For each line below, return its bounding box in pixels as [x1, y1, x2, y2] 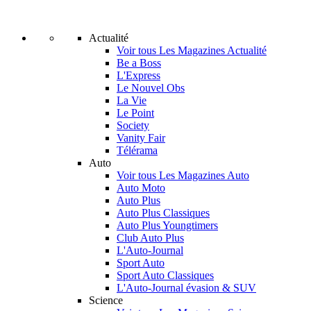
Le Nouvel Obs [117, 82, 185, 94]
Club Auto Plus [117, 232, 184, 244]
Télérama [117, 144, 158, 156]
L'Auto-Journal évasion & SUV [117, 282, 256, 294]
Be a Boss [117, 57, 161, 69]
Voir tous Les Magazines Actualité [117, 44, 267, 56]
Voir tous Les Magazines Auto [117, 169, 249, 181]
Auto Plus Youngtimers [117, 219, 218, 231]
